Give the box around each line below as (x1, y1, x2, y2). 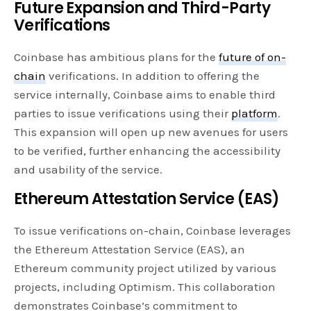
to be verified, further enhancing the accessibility (14, 144, 281, 158)
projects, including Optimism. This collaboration (14, 280, 276, 294)
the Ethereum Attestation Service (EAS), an (14, 242, 246, 257)
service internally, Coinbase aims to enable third (14, 87, 276, 102)
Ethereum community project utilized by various (14, 261, 277, 276)
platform (231, 106, 278, 121)
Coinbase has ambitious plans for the (14, 50, 219, 65)
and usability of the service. (14, 162, 163, 177)
